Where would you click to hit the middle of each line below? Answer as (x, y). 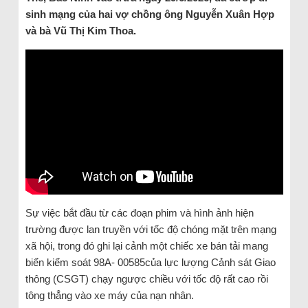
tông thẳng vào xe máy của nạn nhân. (111, 295)
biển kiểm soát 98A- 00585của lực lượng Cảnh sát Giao (150, 262)
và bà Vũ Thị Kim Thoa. (82, 31)
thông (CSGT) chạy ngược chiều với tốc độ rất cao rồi (146, 278)
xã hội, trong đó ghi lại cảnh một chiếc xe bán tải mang (146, 245)
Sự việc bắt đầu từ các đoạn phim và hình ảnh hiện (139, 212)
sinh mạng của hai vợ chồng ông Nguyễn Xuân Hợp (150, 14)
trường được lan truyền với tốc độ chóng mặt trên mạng (151, 229)
